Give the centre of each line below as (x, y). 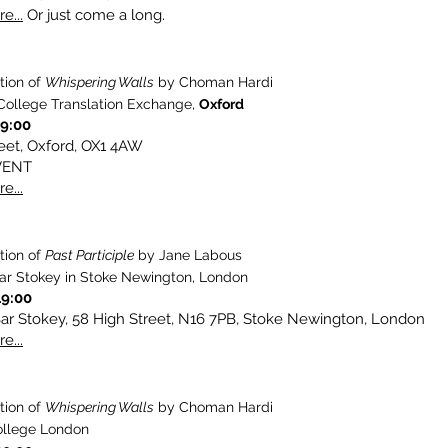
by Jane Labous (188, 255)
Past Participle (89, 255)
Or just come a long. (94, 15)
